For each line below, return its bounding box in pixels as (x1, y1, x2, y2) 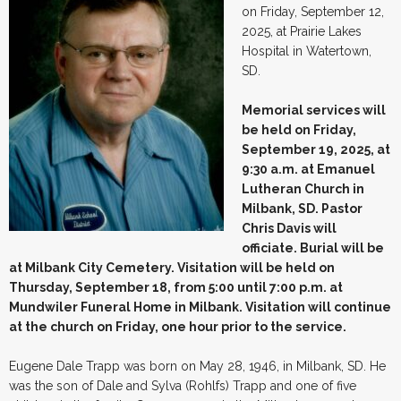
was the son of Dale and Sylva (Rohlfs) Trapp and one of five (9, 378, 356, 393)
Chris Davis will (242, 220, 337, 235)
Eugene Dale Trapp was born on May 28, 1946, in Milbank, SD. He (9, 358, 386, 373)
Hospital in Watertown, (242, 43, 371, 58)
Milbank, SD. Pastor (242, 200, 363, 216)
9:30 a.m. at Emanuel (242, 161, 375, 176)
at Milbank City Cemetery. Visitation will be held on (9, 260, 335, 275)
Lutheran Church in (242, 181, 364, 196)
